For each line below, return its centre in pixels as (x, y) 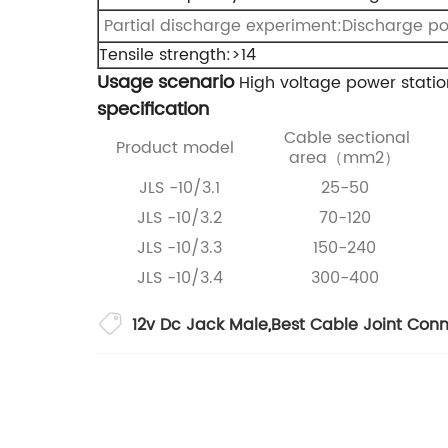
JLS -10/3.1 (179, 188)
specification (153, 109)
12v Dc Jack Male (200, 325)
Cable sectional (344, 138)
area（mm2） (344, 158)
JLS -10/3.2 (179, 218)
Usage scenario (165, 82)
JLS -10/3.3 (179, 248)
